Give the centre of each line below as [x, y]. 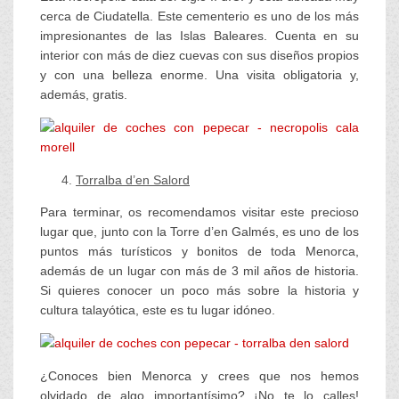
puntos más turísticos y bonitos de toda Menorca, [199, 251]
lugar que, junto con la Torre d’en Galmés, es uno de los [199, 232]
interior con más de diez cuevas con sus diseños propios [199, 55]
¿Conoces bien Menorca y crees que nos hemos [199, 376]
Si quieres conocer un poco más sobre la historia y [199, 290]
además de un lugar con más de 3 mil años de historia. [199, 271]
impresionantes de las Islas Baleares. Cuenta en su [199, 36]
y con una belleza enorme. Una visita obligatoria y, [199, 75]
